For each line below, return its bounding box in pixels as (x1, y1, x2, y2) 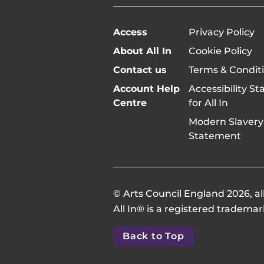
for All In (188, 97, 228, 108)
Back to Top (123, 230, 184, 242)
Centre (113, 97, 147, 108)
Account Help (113, 82, 180, 94)
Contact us (113, 64, 167, 75)
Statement (188, 130, 241, 141)
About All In (113, 45, 171, 57)
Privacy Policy (188, 26, 255, 38)
